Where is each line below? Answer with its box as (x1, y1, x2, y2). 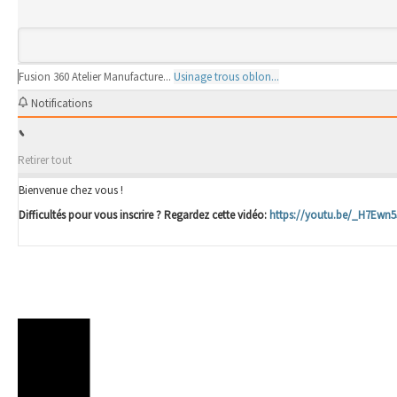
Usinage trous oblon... (174, 68, 279, 84)
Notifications (28, 95, 92, 111)
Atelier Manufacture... (72, 68, 171, 84)
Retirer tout (18, 152, 72, 167)
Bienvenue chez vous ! (19, 182, 123, 198)
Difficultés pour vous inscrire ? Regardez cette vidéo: (19, 206, 269, 222)
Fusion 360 (19, 68, 69, 84)
